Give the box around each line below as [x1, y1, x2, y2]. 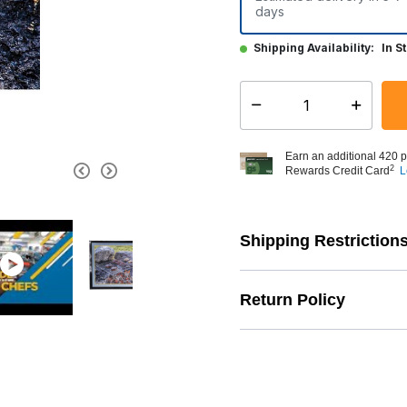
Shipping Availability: [253, 41, 374, 55]
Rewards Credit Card [285, 164, 390, 177]
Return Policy [240, 291, 345, 309]
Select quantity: [240, 105, 323, 120]
